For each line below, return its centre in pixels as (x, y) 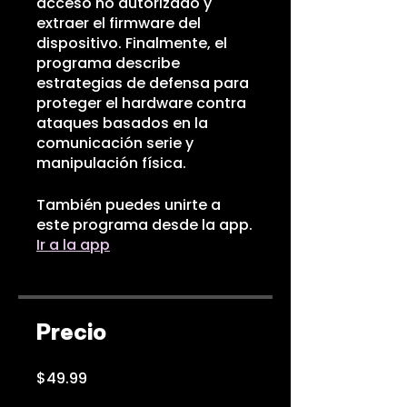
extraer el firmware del (119, 23)
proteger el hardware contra (141, 103)
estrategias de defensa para (143, 83)
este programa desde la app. (144, 225)
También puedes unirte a (129, 205)
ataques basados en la (122, 123)
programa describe (108, 63)
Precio (71, 332)
